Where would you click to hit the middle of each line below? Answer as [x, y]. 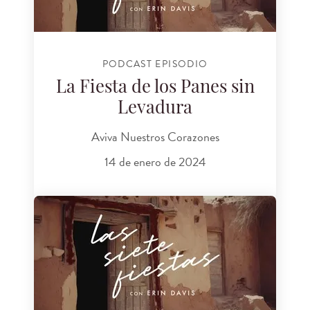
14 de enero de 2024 [155, 161]
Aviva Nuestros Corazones [155, 137]
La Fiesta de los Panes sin [155, 88]
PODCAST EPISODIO [155, 64]
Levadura [155, 109]
